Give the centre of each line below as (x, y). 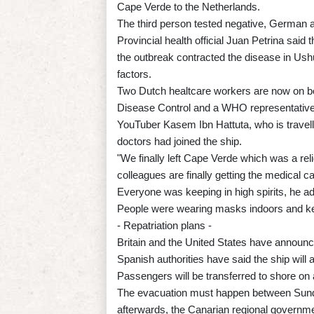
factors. (134, 74)
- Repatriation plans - (164, 225)
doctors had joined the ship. (179, 141)
